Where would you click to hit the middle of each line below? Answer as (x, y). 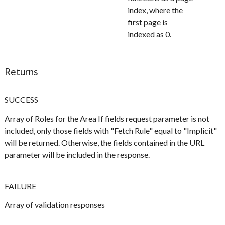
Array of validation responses (55, 204)
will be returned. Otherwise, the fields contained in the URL (105, 142)
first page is (148, 22)
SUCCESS (22, 99)
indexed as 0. (150, 34)
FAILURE (21, 186)
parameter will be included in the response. (77, 154)
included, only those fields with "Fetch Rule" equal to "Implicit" (111, 130)
